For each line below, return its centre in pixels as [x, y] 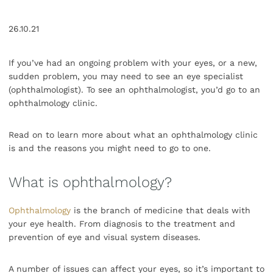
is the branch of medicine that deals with [161, 211]
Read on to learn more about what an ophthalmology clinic [133, 135]
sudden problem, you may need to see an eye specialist [126, 76]
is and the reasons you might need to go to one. [110, 148]
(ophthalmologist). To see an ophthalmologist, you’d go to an [134, 90]
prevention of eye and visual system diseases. [106, 237]
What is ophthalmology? [90, 183]
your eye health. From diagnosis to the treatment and [122, 224]
